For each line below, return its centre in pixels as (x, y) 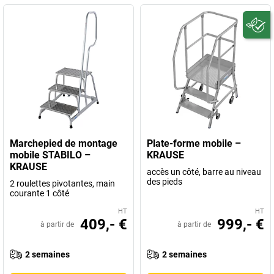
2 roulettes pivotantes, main (62, 183)
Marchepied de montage (64, 143)
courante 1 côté (39, 193)
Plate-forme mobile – (194, 143)
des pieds (165, 182)
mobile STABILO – (50, 155)
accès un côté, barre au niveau (204, 172)
